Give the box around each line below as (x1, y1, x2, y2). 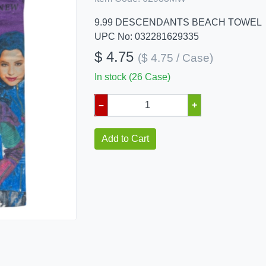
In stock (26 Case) (94, 72, 170, 82)
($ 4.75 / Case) (137, 52, 213, 64)
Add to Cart (101, 134, 149, 144)
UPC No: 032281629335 (94, 31, 199, 42)
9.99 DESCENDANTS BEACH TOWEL (94, 17, 262, 27)
